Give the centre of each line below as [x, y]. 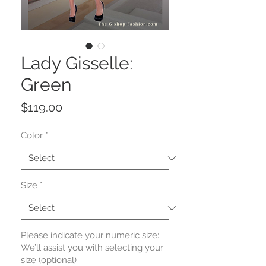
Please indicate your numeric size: [90, 235]
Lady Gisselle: [77, 64]
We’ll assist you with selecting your [92, 248]
